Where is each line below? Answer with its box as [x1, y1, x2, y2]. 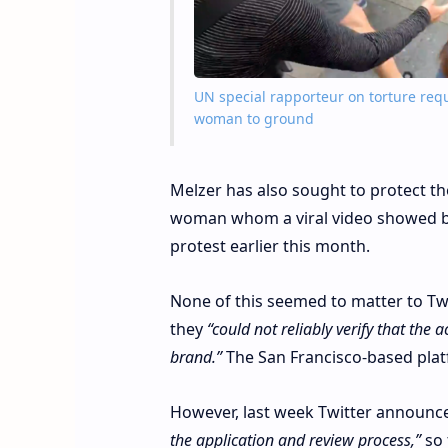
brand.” [169, 345, 222, 368]
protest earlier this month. [169, 234, 370, 257]
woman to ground [193, 108, 314, 128]
